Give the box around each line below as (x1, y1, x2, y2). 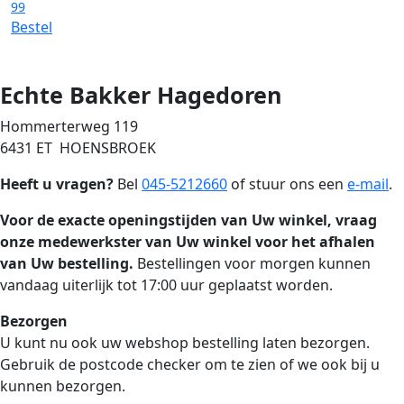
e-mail (347, 174, 389, 194)
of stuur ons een (227, 174, 347, 194)
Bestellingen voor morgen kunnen (137, 253, 371, 273)
